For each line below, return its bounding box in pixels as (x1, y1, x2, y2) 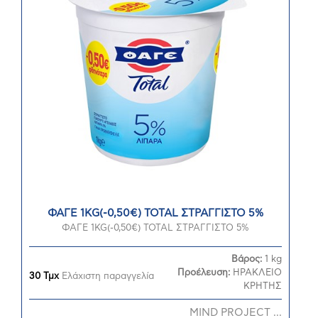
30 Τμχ (29, 272, 59, 281)
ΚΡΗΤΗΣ (243, 282, 282, 291)
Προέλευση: (177, 268, 233, 278)
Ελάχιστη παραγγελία (59, 272, 154, 281)
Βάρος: (231, 255, 265, 264)
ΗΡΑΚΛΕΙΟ (233, 268, 282, 278)
